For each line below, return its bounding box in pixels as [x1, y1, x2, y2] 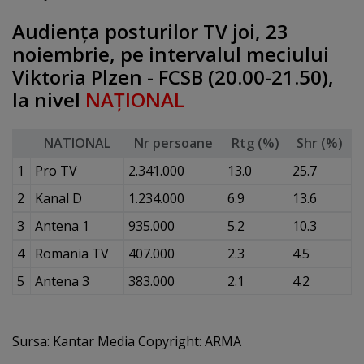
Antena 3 [34, 272, 89, 291]
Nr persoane [134, 134, 213, 153]
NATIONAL [44, 134, 110, 153]
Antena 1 [34, 217, 89, 236]
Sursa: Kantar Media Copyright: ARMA [12, 332, 241, 351]
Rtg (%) [232, 134, 279, 153]
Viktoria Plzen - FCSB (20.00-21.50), [12, 63, 334, 90]
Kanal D [34, 189, 82, 208]
